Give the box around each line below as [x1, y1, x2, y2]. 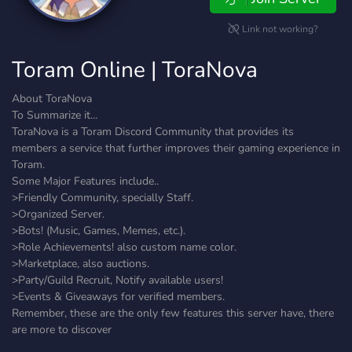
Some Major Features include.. [12, 174, 159, 189]
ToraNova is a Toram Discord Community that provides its [12, 124, 294, 139]
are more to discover [12, 322, 112, 337]
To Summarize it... [12, 108, 97, 123]
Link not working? [240, 23, 318, 35]
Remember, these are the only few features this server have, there [12, 306, 334, 321]
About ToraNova [12, 91, 92, 106]
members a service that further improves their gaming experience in [12, 141, 340, 156]
